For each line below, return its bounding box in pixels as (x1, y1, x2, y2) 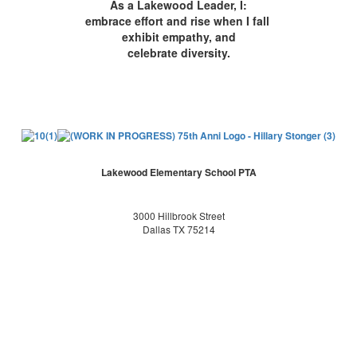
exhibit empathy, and (121, 28, 236, 45)
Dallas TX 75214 (142, 222, 215, 236)
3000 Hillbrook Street (132, 208, 225, 222)
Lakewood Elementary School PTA (100, 164, 257, 179)
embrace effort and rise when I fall (84, 12, 273, 29)
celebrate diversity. (127, 44, 230, 61)
